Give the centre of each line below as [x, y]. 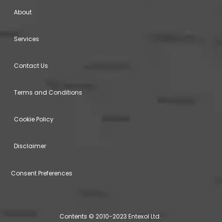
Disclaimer [30, 146]
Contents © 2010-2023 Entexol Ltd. [111, 216]
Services [27, 39]
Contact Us [31, 65]
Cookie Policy [34, 119]
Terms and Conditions [48, 92]
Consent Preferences [42, 173]
